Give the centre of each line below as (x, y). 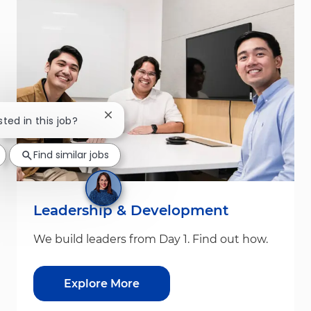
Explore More (102, 283)
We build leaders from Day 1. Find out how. (151, 239)
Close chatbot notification (171, 120)
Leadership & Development (131, 211)
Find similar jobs (72, 154)
